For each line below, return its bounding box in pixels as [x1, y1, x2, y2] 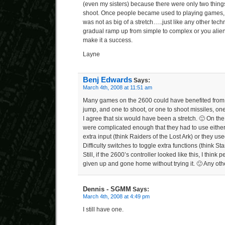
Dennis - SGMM [83, 185, 131, 193]
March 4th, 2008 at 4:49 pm [83, 193, 150, 199]
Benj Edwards [83, 76, 132, 84]
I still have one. [83, 206, 124, 213]
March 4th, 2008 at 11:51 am [83, 84, 152, 90]
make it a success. [83, 37, 133, 44]
